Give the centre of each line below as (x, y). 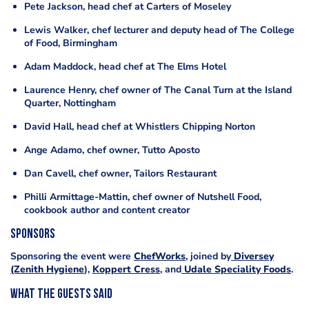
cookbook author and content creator (107, 210)
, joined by (208, 257)
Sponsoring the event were (72, 257)
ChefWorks (160, 257)
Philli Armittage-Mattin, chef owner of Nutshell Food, (143, 197)
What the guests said (61, 295)
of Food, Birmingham (71, 43)
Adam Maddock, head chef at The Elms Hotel (125, 67)
